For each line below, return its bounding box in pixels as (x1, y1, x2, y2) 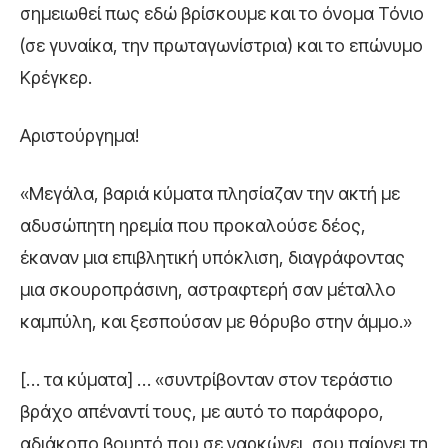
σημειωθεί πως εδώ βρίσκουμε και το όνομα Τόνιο (20, 2, 424, 24)
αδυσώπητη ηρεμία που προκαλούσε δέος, (20, 214, 366, 236)
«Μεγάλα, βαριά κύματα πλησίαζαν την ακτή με (20, 182, 400, 204)
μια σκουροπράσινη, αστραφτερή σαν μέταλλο (20, 278, 396, 300)
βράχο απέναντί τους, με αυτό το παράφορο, (20, 400, 384, 422)
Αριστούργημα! (20, 124, 139, 146)
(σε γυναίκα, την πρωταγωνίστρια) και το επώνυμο (20, 34, 423, 56)
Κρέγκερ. (20, 66, 92, 88)
